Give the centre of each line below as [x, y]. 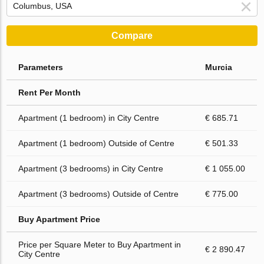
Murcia [219, 67]
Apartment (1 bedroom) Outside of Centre [97, 143]
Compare [132, 36]
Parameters [41, 67]
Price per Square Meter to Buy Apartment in [100, 245]
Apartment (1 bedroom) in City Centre [89, 118]
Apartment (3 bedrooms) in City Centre [91, 169]
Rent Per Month [50, 93]
